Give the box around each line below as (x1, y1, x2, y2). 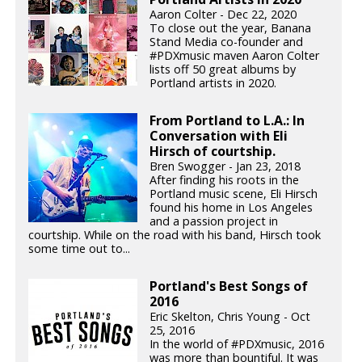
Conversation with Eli (149, 127, 288, 145)
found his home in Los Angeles (149, 200, 314, 216)
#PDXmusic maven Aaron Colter (149, 48, 320, 64)
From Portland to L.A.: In (149, 112, 305, 130)
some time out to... (28, 241, 131, 257)
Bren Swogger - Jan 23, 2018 (149, 158, 301, 175)
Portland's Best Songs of (149, 276, 309, 295)
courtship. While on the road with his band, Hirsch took (28, 227, 322, 243)
